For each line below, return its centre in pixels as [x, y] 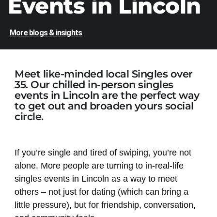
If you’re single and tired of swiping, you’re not [103, 152]
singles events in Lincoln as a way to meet [96, 178]
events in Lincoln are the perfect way [107, 95]
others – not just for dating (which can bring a [101, 192]
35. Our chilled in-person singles [94, 84]
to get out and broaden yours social [104, 106]
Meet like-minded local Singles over [104, 74]
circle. [29, 116]
